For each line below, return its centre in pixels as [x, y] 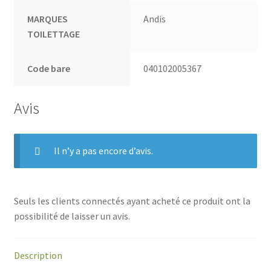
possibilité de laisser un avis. [72, 216]
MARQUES [48, 18]
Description [38, 255]
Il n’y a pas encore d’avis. [103, 151]
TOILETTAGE [54, 34]
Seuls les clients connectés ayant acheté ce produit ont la [132, 201]
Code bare [49, 68]
